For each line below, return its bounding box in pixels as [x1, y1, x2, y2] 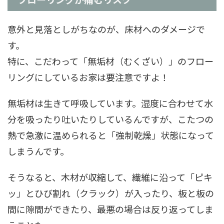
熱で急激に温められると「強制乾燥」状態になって [7, 128, 214, 142]
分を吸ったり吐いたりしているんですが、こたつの [7, 112, 213, 126]
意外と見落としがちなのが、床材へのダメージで [7, 22, 205, 36]
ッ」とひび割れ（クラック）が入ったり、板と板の [7, 186, 214, 200]
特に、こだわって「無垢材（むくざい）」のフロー [7, 54, 213, 68]
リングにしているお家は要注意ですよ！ [7, 70, 169, 84]
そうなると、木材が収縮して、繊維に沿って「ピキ [7, 170, 212, 184]
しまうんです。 [7, 144, 69, 158]
